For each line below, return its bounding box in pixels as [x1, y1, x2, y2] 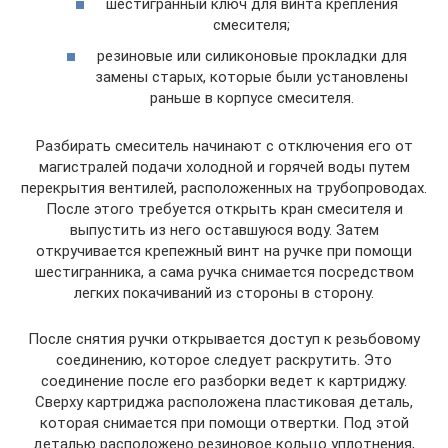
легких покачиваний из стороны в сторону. [74, 284, 374, 302]
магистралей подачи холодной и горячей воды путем [38, 158, 410, 176]
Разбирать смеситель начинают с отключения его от [35, 137, 413, 155]
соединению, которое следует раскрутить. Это [56, 351, 392, 369]
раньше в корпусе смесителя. [149, 89, 354, 107]
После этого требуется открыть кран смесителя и [45, 200, 403, 218]
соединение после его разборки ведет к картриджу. [41, 372, 407, 390]
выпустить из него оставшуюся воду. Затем [69, 221, 379, 239]
